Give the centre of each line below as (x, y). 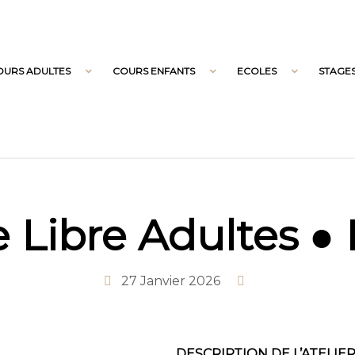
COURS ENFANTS (153, 71)
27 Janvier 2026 (171, 281)
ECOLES (256, 71)
